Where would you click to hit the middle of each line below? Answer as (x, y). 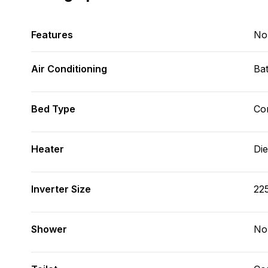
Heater (48, 149)
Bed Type (53, 109)
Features (52, 35)
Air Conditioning (69, 69)
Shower (49, 229)
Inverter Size (61, 189)
